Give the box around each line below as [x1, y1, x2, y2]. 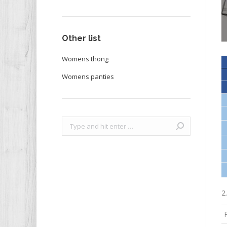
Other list [62, 33, 101, 44]
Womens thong [62, 54, 108, 64]
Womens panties [62, 72, 114, 82]
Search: [61, 118, 85, 127]
